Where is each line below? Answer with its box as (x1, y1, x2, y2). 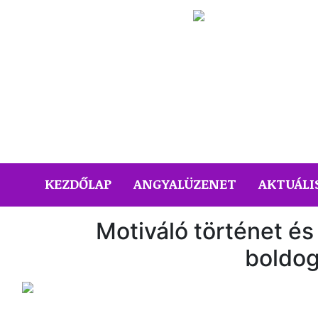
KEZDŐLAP (45, 175, 111, 193)
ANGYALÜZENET (133, 175, 236, 193)
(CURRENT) (111, 174, 182, 192)
